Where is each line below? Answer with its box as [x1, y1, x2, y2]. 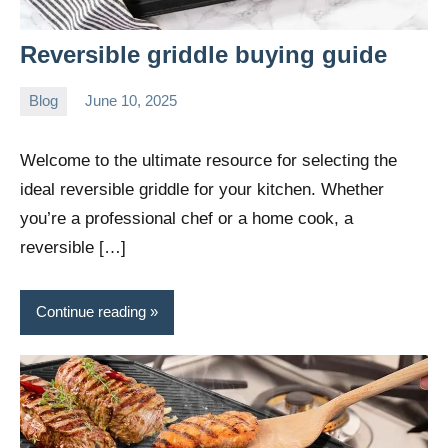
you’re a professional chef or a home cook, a [20, 208, 353, 228]
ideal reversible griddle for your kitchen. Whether [20, 179, 384, 199]
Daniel [20, 105, 61, 123]
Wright [20, 131, 62, 149]
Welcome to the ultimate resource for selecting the [20, 150, 397, 170]
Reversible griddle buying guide [20, 40, 387, 68]
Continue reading [36, 303, 146, 321]
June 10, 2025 [85, 92, 177, 110]
